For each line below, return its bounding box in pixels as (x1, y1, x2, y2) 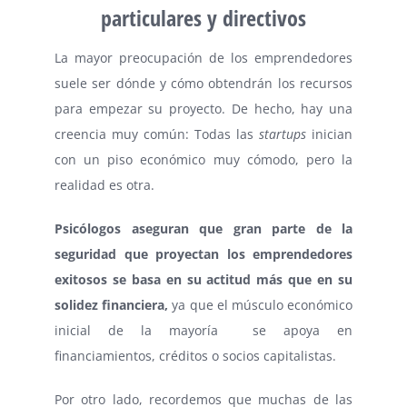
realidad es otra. (55, 175, 154, 194)
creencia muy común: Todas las (55, 124, 259, 143)
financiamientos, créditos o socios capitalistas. (55, 346, 336, 364)
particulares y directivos (101, 2, 306, 33)
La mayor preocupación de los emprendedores (55, 48, 352, 66)
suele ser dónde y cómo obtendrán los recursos (55, 74, 352, 92)
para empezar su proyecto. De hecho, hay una (55, 99, 352, 117)
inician (306, 124, 352, 143)
